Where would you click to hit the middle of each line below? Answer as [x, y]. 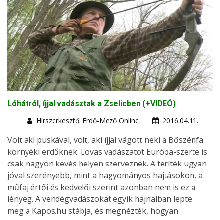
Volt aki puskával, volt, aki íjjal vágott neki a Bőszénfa [105, 140]
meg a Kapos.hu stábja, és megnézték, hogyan [93, 210]
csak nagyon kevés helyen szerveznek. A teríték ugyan [107, 163]
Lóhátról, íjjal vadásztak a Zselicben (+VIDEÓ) [92, 103]
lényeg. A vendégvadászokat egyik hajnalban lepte [100, 199]
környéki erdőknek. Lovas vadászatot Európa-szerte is [107, 151]
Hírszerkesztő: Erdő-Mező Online [88, 120]
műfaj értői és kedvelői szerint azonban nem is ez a [101, 187]
